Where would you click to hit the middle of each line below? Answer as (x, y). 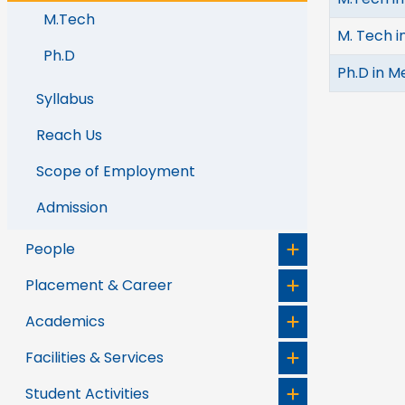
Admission (72, 207)
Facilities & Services (94, 358)
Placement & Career (99, 285)
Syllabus (65, 99)
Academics (65, 321)
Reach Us (69, 135)
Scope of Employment (116, 171)
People (50, 249)
